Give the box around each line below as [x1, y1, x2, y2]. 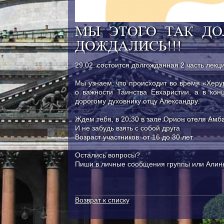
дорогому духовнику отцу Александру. [74, 97, 199, 105]
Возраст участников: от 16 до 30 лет [74, 133, 195, 141]
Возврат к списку [74, 196, 129, 204]
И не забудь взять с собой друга [74, 124, 182, 132]
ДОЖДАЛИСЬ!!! [74, 37, 182, 54]
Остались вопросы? [74, 151, 140, 159]
